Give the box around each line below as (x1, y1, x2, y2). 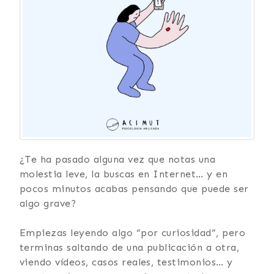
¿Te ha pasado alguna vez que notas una (20, 154, 216, 166)
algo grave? (20, 198, 76, 210)
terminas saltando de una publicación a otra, (20, 242, 240, 254)
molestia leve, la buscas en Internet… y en (20, 168, 228, 180)
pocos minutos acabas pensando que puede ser (20, 183, 249, 195)
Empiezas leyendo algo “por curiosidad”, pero (20, 227, 246, 239)
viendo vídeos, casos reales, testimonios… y (20, 256, 233, 268)
